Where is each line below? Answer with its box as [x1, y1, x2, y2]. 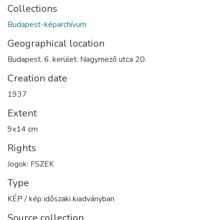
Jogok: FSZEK [7, 158, 54, 169]
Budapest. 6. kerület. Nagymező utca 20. [7, 54, 146, 65]
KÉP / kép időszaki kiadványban [7, 193, 114, 204]
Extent [7, 106, 37, 120]
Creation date [7, 71, 67, 85]
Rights [7, 141, 36, 155]
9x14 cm [7, 123, 38, 135]
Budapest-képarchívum [7, 19, 86, 30]
